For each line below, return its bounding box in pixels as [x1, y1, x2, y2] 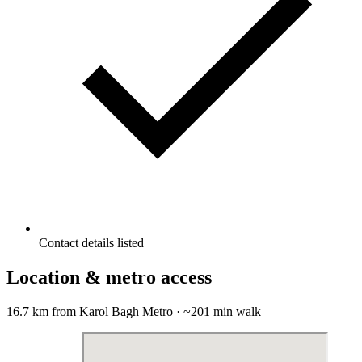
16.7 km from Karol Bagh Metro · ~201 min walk [6, 304, 261, 318]
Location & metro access [6, 267, 212, 288]
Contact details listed [39, 236, 144, 250]
